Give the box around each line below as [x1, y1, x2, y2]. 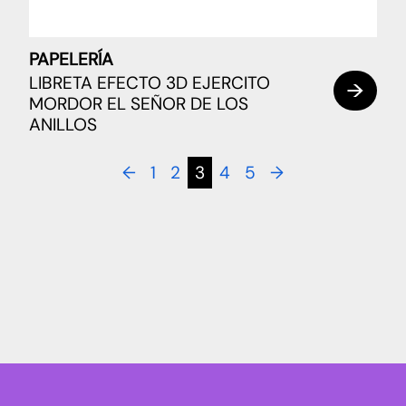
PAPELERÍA [29, 48, 113, 72]
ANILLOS [29, 112, 97, 136]
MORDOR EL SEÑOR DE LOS [29, 92, 248, 115]
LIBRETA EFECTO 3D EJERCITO [29, 71, 270, 94]
